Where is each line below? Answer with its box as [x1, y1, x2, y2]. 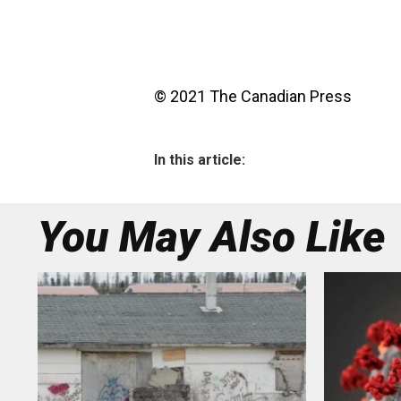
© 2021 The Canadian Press [154, 87, 352, 106]
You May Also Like [38, 211, 385, 262]
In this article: [154, 151, 245, 168]
